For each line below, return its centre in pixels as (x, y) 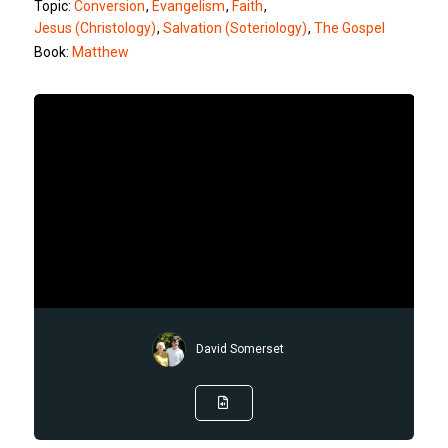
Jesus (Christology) (94, 27)
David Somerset (239, 349)
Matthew (100, 51)
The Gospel (349, 27)
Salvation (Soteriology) (234, 27)
